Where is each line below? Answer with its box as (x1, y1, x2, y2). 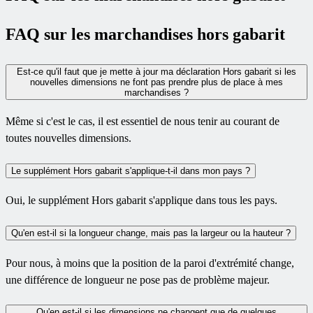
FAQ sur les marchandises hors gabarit (6, 25, 285, 44)
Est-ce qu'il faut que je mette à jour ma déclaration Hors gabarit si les (17, 66, 296, 78)
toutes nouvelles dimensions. (6, 131, 131, 144)
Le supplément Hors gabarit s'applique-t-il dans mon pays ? (11, 165, 250, 176)
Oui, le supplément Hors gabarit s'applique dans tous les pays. (6, 194, 277, 207)
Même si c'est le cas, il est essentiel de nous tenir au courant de (6, 115, 279, 127)
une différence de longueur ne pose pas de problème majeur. (6, 273, 270, 286)
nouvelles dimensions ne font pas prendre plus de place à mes (30, 77, 283, 88)
